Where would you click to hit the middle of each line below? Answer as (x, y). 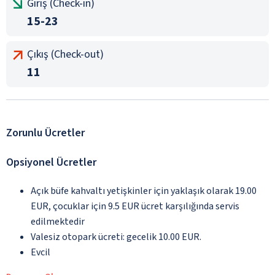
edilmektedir (58, 221)
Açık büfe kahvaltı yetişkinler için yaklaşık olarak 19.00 (144, 191)
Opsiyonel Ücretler (51, 162)
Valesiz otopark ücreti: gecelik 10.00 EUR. (116, 237)
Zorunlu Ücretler (45, 133)
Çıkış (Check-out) (65, 54)
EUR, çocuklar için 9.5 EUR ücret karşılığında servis (135, 206)
